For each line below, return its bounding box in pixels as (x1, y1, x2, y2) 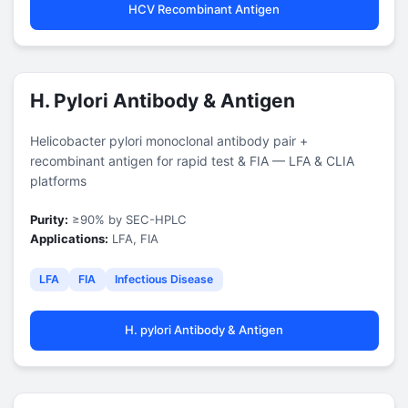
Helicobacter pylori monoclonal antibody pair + (29, 132, 308, 148)
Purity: (29, 211, 68, 227)
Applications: (29, 230, 108, 246)
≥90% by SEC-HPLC (67, 211, 187, 227)
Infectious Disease (115, 272, 213, 286)
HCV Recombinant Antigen (128, 2, 280, 16)
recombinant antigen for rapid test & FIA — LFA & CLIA (29, 152, 354, 168)
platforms (29, 172, 87, 189)
